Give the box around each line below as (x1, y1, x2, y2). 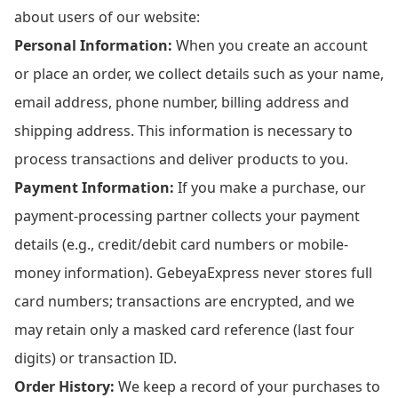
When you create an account (172, 36, 368, 55)
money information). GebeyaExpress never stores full (14, 263, 372, 283)
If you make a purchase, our (174, 178, 366, 197)
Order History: (14, 377, 115, 396)
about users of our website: (14, 7, 200, 27)
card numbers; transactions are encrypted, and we (14, 291, 354, 311)
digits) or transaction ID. (14, 348, 177, 368)
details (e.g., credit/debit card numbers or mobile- (14, 235, 348, 254)
